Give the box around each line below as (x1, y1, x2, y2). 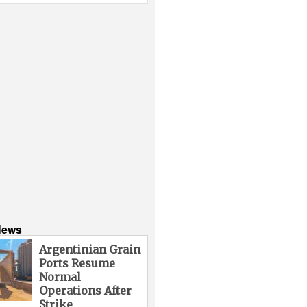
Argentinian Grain (38, 242, 140, 256)
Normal (38, 269, 81, 284)
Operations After (38, 283, 132, 297)
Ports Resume (38, 256, 115, 270)
